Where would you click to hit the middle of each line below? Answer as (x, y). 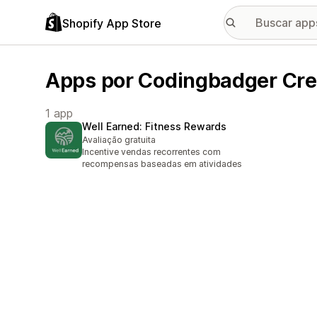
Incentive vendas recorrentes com (151, 152)
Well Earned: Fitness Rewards (154, 127)
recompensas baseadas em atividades (162, 164)
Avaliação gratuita (119, 140)
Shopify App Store (112, 23)
